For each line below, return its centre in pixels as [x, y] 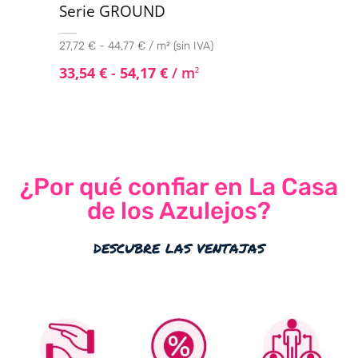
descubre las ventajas [179, 247]
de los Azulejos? [179, 211]
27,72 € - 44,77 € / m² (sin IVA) [136, 46]
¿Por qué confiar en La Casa [179, 187]
